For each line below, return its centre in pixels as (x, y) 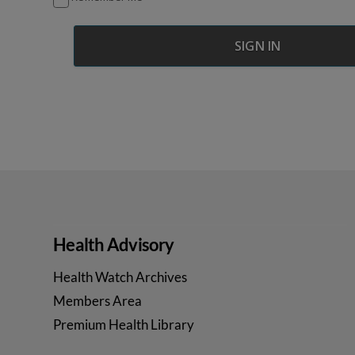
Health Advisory (114, 244)
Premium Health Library (124, 324)
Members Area (98, 300)
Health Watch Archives (120, 277)
